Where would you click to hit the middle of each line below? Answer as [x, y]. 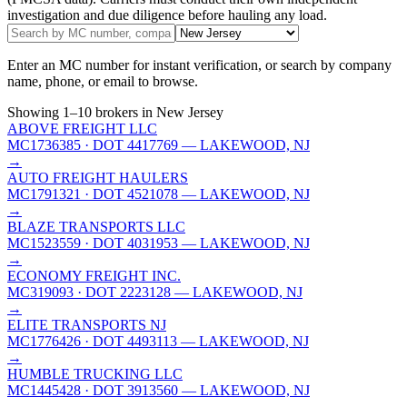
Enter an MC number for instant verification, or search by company [199, 65]
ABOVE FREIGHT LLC [82, 128]
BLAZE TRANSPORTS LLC [96, 226]
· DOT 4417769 [129, 144]
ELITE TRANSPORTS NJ [87, 324]
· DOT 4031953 [129, 243]
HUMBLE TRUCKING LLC [95, 373]
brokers [115, 112]
